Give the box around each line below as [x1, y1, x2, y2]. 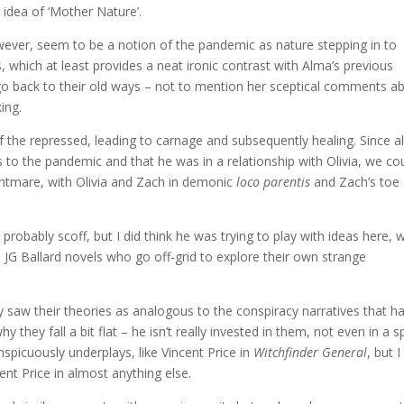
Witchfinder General [253, 344, 368, 362]
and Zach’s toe [314, 173, 400, 191]
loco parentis [236, 173, 315, 191]
